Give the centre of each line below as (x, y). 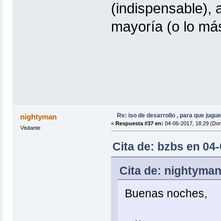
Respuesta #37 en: (139, 123)
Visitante (30, 128)
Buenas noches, (166, 193)
